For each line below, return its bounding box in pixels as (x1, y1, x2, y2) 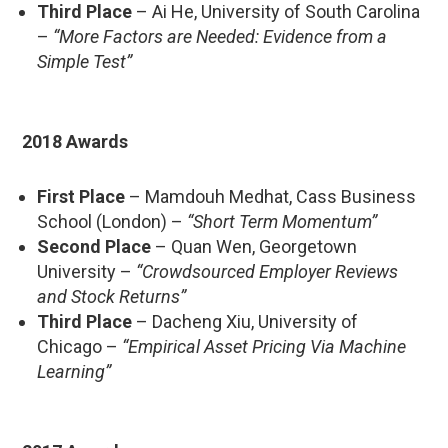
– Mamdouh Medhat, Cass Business (125, 185, 416, 207)
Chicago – (37, 335, 122, 357)
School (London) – (37, 210, 187, 232)
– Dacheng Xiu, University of (132, 310, 358, 332)
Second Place (37, 235, 151, 257)
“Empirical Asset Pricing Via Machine (122, 335, 406, 357)
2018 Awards (22, 130, 128, 152)
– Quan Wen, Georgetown (151, 235, 357, 257)
